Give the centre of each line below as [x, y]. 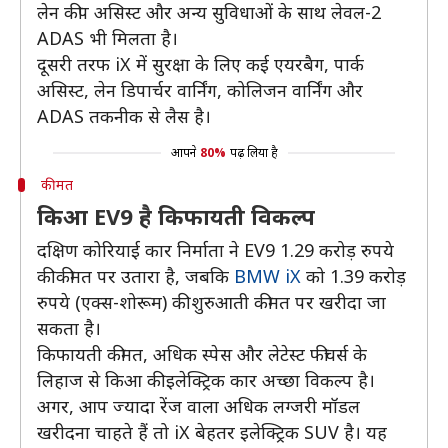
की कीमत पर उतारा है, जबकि [135, 276]
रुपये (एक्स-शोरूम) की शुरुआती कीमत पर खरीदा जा [211, 302]
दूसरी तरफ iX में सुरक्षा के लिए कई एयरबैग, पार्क [200, 64]
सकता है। [69, 328]
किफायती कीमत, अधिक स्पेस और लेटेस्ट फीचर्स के [202, 354]
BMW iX [267, 276]
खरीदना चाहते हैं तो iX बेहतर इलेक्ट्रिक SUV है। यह [212, 432]
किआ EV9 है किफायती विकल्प [179, 216]
